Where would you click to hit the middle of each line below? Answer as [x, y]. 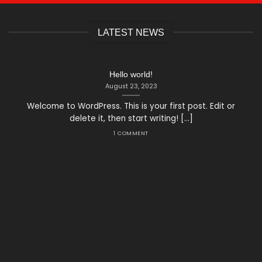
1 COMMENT [131, 133]
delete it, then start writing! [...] [131, 119]
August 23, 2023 [131, 86]
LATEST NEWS [131, 32]
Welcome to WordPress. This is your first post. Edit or [131, 106]
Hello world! [131, 74]
